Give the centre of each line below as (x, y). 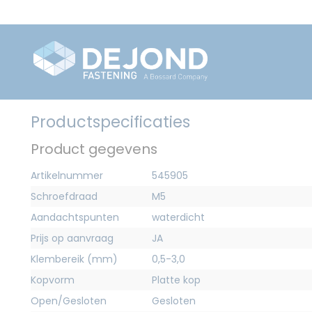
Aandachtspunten (75, 218)
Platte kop (176, 280)
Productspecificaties (110, 122)
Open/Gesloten (69, 301)
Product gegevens (94, 149)
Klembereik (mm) (74, 259)
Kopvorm (53, 280)
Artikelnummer (67, 176)
